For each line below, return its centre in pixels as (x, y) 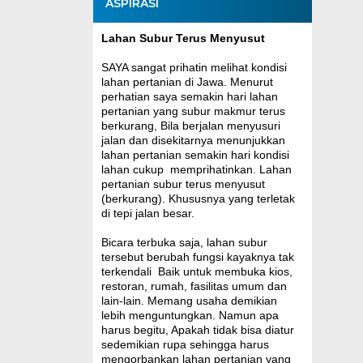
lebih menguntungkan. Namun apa (190, 315)
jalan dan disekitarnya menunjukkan (193, 140)
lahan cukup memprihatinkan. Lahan (196, 169)
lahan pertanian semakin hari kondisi (195, 154)
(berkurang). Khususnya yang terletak (198, 198)
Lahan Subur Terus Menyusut (183, 38)
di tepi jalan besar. (147, 213)
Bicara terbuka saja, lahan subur (184, 242)
